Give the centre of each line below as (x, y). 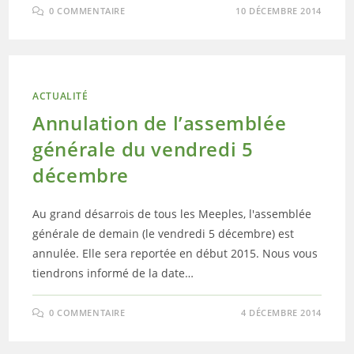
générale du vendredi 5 (143, 149)
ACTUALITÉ (60, 96)
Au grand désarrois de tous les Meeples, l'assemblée (172, 214)
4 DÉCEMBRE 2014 (281, 313)
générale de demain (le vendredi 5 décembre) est (164, 233)
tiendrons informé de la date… (113, 273)
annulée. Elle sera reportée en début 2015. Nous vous (175, 253)
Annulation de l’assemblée (160, 123)
